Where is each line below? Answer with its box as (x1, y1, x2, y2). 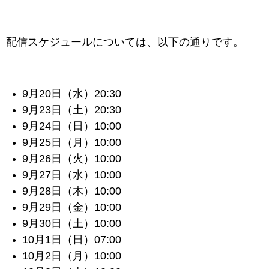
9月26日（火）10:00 (22, 153, 122, 165)
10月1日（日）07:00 (22, 234, 122, 246)
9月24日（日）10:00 (22, 120, 122, 132)
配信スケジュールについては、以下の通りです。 (6, 36, 244, 48)
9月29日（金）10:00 (22, 201, 122, 213)
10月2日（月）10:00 (22, 250, 122, 262)
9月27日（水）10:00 (22, 169, 122, 181)
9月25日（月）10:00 (22, 136, 122, 148)
